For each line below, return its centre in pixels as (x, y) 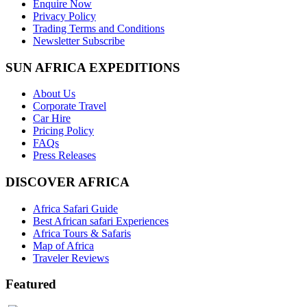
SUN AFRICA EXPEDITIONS (93, 67)
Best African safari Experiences (101, 221)
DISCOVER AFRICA (67, 182)
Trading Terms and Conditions (99, 28)
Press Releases (64, 156)
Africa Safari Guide (75, 208)
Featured (31, 284)
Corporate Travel (70, 106)
